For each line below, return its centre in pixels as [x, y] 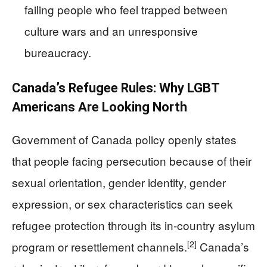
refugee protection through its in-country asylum [133, 225]
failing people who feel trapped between [126, 10]
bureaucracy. [58, 52]
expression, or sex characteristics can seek [122, 204]
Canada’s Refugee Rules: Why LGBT [116, 88]
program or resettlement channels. [100, 247]
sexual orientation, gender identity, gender [119, 182]
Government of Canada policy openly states [124, 139]
